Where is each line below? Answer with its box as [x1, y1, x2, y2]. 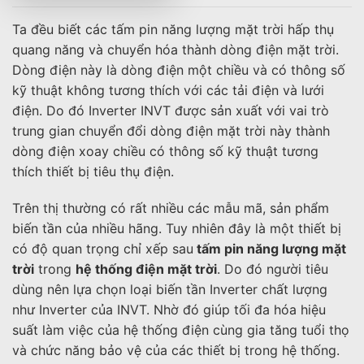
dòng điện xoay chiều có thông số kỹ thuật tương [12, 142, 318, 159]
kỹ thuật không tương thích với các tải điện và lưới [12, 81, 324, 98]
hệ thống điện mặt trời [76, 261, 217, 278]
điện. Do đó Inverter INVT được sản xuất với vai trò [12, 102, 329, 119]
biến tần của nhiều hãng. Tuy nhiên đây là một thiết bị [12, 220, 341, 237]
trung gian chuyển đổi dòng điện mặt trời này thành [12, 122, 330, 139]
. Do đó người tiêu [217, 261, 328, 278]
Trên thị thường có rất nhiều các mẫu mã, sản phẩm [12, 200, 329, 217]
